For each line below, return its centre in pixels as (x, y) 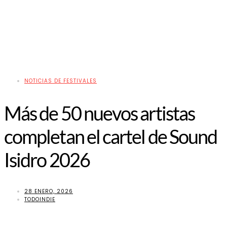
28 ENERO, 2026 (49, 191)
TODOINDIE (40, 199)
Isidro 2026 (47, 160)
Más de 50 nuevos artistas (99, 113)
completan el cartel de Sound (111, 137)
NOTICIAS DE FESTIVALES (61, 81)
